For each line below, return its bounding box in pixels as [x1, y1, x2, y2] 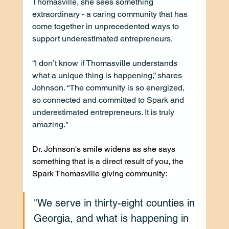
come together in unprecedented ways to [32, 21, 181, 31]
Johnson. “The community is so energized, [32, 82, 187, 93]
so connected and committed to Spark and [32, 95, 186, 105]
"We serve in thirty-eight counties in [33, 196, 198, 209]
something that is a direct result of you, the [32, 156, 186, 166]
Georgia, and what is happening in [33, 212, 192, 224]
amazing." [32, 119, 68, 129]
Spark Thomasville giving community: [32, 168, 167, 178]
